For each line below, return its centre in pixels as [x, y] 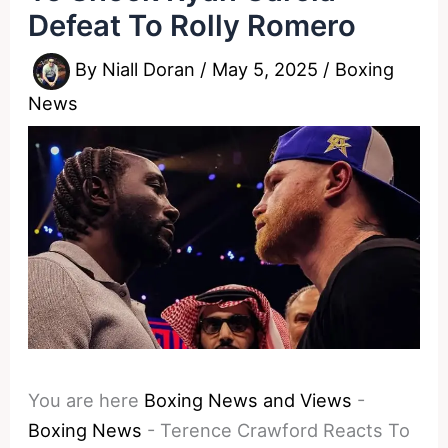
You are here [84, 400]
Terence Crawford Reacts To [285, 430]
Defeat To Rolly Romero [192, 25]
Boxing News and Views [248, 400]
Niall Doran [151, 69]
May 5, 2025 [268, 69]
